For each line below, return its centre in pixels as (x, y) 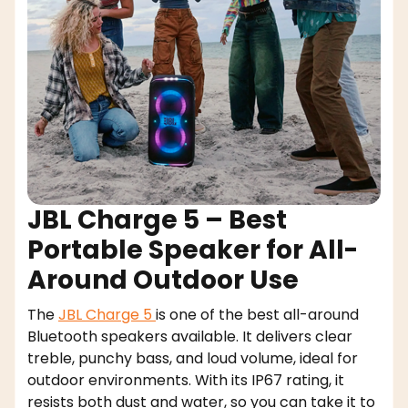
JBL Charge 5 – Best (157, 219)
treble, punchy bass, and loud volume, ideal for (193, 358)
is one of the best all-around (257, 314)
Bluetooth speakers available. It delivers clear (190, 336)
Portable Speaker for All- (193, 250)
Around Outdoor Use (163, 280)
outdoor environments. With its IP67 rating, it (186, 380)
